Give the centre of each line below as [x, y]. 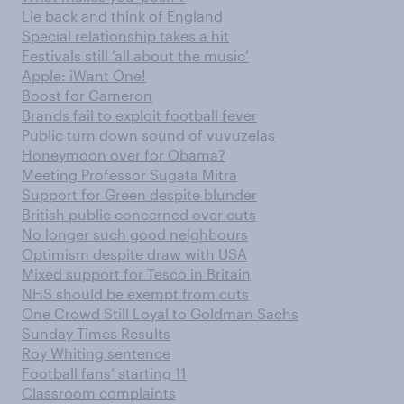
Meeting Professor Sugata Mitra [129, 174]
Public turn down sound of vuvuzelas [148, 135]
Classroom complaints [99, 393]
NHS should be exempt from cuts [135, 294]
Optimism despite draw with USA [134, 254]
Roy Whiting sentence [96, 353]
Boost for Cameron [87, 95]
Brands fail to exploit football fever [139, 115]
